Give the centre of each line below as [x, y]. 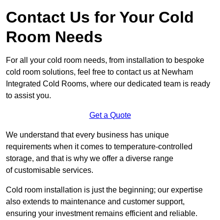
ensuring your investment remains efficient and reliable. [102, 214]
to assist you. [28, 96]
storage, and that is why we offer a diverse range [90, 159]
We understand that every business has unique [87, 135]
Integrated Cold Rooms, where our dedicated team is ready [108, 84]
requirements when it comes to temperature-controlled [99, 147]
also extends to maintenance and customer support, [95, 202]
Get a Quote [110, 115]
